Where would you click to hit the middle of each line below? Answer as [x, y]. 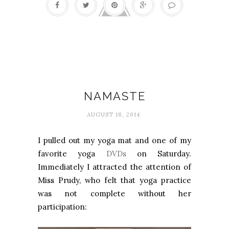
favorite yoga [72, 153]
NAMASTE [114, 96]
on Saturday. [158, 153]
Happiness [114, 78]
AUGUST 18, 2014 [113, 114]
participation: [62, 207]
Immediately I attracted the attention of [114, 167]
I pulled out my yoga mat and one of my [114, 140]
